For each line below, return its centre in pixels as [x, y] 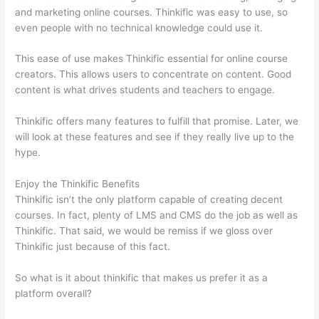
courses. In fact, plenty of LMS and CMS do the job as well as [157, 215]
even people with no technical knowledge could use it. [139, 27]
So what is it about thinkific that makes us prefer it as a [142, 278]
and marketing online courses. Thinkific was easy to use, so [152, 12]
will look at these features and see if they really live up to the [155, 137]
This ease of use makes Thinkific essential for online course [152, 59]
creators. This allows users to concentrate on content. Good [153, 74]
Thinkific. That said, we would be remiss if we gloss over [144, 231]
